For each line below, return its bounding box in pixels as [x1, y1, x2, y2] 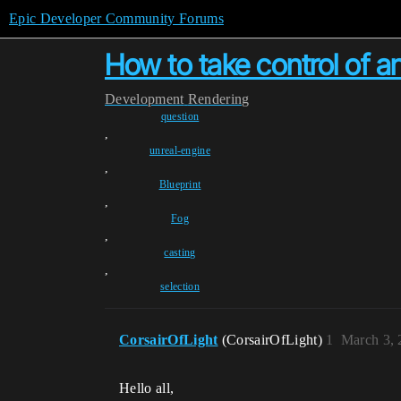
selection [160, 280, 200, 293]
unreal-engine [149, 144, 211, 157]
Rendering [187, 91, 250, 107]
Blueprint [158, 178, 201, 191]
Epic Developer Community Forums [9, 11, 224, 26]
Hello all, [119, 380, 175, 396]
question [160, 110, 200, 123]
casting [164, 246, 196, 259]
